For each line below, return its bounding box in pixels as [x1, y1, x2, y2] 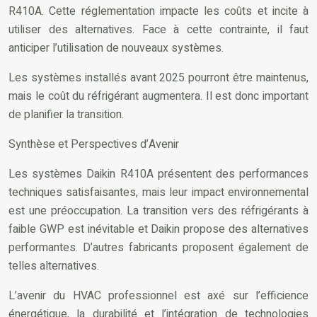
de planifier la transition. [8, 106, 124, 123]
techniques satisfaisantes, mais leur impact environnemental [8, 184, 309, 201]
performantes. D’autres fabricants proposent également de [8, 239, 309, 256]
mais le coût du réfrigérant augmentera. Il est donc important [8, 88, 309, 105]
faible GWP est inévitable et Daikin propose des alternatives [8, 221, 309, 238]
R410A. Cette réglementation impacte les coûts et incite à [8, 3, 309, 20]
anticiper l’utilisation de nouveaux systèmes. [8, 40, 224, 57]
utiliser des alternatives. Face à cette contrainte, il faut [8, 21, 309, 38]
